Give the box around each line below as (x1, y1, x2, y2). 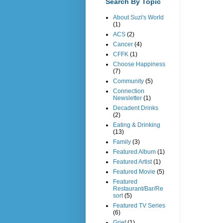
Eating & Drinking (113, 121, 160, 128)
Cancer (113, 40, 133, 48)
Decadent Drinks (113, 104, 158, 111)
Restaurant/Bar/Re (113, 185, 163, 192)
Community (113, 77, 144, 85)
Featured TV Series (113, 202, 165, 209)
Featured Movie (113, 168, 155, 175)
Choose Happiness (113, 60, 165, 68)
